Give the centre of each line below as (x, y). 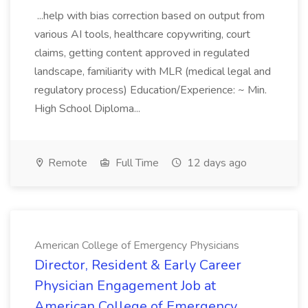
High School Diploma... (89, 109)
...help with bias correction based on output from (150, 16)
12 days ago (216, 163)
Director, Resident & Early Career (138, 265)
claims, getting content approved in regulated (142, 53)
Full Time (136, 163)
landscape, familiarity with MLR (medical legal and (153, 71)
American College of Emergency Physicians (137, 245)
